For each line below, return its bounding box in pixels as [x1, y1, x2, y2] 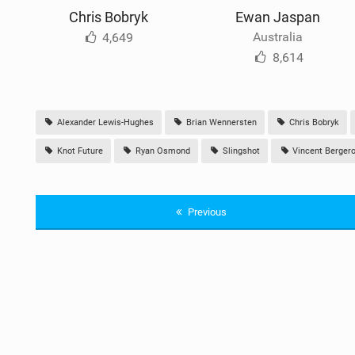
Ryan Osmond [132, 145, 190, 156]
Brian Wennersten [183, 116, 257, 128]
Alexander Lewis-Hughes [54, 116, 154, 128]
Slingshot [219, 145, 260, 156]
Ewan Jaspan [235, 8, 321, 25]
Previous [185, 205, 227, 218]
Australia [253, 29, 303, 44]
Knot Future [54, 145, 103, 156]
